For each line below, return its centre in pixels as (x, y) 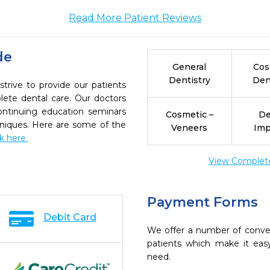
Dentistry (189, 80)
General (190, 67)
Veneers (190, 128)
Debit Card (70, 217)
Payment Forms (202, 202)
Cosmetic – (189, 115)
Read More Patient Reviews (135, 18)
